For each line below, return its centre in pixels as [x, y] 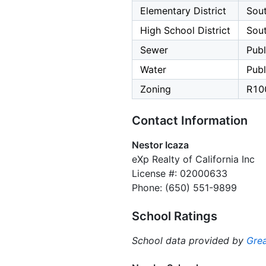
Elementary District [183, 11]
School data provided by [189, 241]
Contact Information [190, 121]
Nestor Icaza [160, 145]
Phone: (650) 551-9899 [184, 188]
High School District [185, 31]
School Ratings [175, 216]
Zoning [156, 89]
